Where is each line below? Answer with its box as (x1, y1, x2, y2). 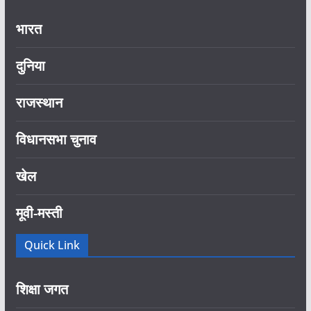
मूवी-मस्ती (15, 203, 62, 222)
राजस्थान (15, 92, 62, 112)
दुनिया (15, 56, 45, 75)
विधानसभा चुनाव (15, 129, 96, 149)
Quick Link (24, 237, 80, 253)
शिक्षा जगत (15, 279, 68, 299)
